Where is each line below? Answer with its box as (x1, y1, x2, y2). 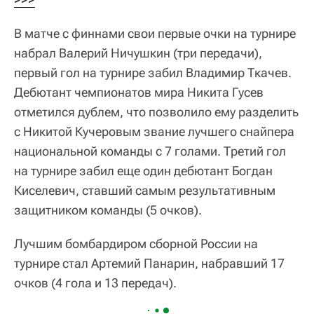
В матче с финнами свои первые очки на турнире (14, 25, 296, 41)
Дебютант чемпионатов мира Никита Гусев (14, 84, 264, 100)
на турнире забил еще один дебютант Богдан (14, 163, 273, 178)
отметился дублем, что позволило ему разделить (14, 104, 299, 119)
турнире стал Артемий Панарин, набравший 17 (14, 255, 285, 271)
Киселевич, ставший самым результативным (14, 182, 275, 198)
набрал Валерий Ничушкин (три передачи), (14, 45, 262, 60)
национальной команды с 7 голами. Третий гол (14, 143, 286, 158)
